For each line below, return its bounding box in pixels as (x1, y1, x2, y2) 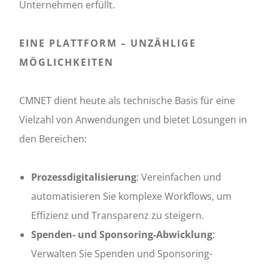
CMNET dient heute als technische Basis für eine (19, 94, 235, 108)
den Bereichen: (19, 132, 87, 146)
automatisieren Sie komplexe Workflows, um (31, 190, 232, 203)
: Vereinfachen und (136, 170, 221, 184)
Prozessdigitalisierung (31, 170, 136, 184)
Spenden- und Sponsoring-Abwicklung (31, 228, 212, 242)
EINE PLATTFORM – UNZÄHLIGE (19, 36, 196, 50)
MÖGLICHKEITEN (19, 56, 114, 69)
